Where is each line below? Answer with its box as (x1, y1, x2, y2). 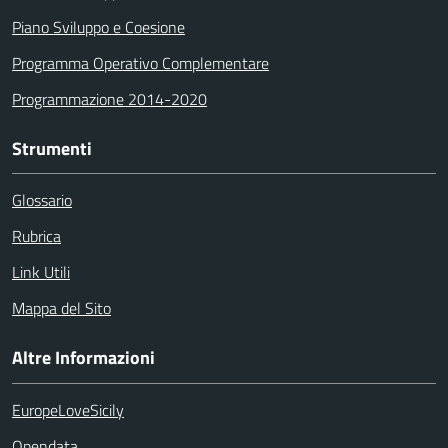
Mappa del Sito (12, 296, 111, 321)
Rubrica (12, 224, 61, 249)
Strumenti (12, 134, 92, 162)
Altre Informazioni (12, 344, 155, 372)
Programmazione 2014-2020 (12, 86, 207, 111)
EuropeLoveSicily (12, 397, 124, 422)
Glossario (12, 188, 72, 213)
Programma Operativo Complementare (12, 50, 269, 75)
